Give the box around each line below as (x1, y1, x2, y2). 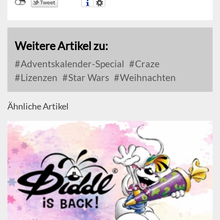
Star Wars (66, 71, 109, 83)
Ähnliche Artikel (7, 100, 69, 111)
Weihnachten (118, 71, 176, 83)
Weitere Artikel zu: (15, 38, 108, 53)
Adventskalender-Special (19, 57, 124, 69)
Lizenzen (19, 71, 57, 83)
